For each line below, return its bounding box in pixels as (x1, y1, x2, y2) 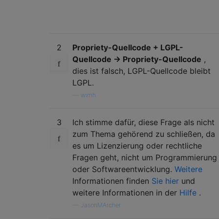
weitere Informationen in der (72, 187, 179, 197)
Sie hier (152, 175, 179, 186)
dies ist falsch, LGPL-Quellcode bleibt (72, 66, 211, 76)
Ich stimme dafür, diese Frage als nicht (72, 117, 215, 127)
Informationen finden (72, 175, 152, 186)
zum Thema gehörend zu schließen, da (72, 129, 215, 139)
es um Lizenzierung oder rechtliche (72, 140, 202, 151)
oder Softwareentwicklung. (72, 164, 175, 174)
